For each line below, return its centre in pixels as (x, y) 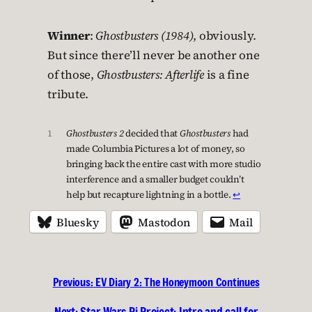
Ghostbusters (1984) (145, 36)
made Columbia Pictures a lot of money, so (155, 149)
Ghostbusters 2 (95, 133)
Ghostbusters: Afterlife (150, 75)
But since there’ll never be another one (154, 56)
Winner (69, 36)
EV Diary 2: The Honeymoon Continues (178, 282)
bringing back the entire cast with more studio (163, 164)
